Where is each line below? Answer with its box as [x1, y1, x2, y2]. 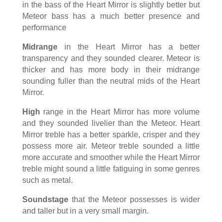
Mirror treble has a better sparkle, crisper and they [22, 130, 200, 139]
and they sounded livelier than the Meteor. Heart [22, 119, 200, 128]
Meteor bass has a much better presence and [22, 12, 200, 21]
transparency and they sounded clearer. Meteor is [22, 54, 200, 63]
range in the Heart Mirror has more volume [40, 108, 200, 116]
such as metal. [22, 176, 73, 185]
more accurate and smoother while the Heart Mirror [22, 153, 200, 162]
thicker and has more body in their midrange [22, 65, 200, 74]
